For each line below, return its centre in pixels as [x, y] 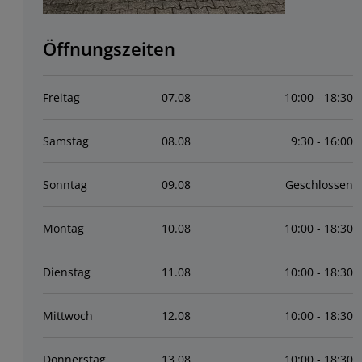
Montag [63, 228]
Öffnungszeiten [109, 48]
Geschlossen [319, 185]
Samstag [65, 141]
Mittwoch [67, 316]
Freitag [61, 97]
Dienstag [66, 272]
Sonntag [65, 185]
